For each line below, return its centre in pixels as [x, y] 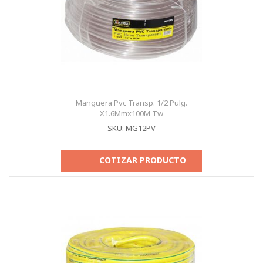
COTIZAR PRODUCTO [143, 160]
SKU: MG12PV [131, 128]
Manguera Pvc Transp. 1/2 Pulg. [131, 103]
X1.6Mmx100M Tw [131, 113]
